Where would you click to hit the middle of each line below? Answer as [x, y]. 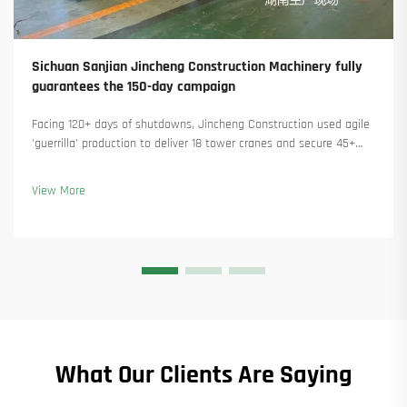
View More [59, 190]
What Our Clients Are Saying [203, 375]
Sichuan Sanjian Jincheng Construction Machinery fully [197, 66]
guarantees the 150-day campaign [134, 86]
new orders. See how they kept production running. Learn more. [196, 162]
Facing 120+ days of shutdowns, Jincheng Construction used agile [201, 124]
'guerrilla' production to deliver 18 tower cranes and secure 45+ [194, 143]
